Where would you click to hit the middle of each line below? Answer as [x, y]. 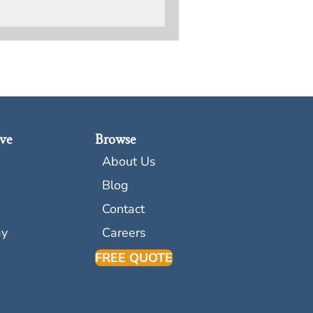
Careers [124, 233]
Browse [115, 140]
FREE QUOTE [134, 258]
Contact [123, 209]
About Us [129, 162]
